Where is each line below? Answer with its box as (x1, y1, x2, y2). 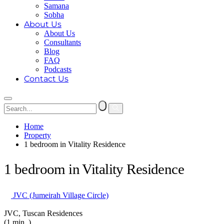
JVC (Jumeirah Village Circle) (11, 191, 108, 200)
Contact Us (24, 74, 68, 83)
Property (24, 131, 51, 139)
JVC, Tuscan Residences (4, 209, 82, 218)
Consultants (44, 38, 81, 46)
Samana (44, 1, 69, 10)
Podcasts (44, 65, 71, 73)
